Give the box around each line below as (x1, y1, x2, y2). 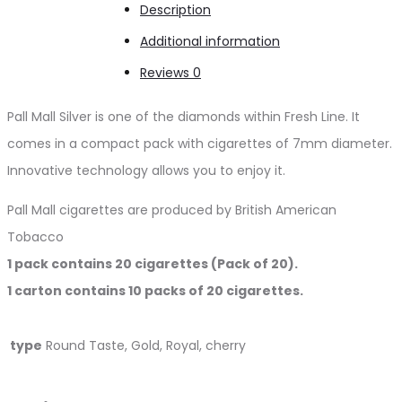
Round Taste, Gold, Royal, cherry (46, 336, 246, 354)
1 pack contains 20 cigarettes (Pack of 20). (7, 254, 298, 273)
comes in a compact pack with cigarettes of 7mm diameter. (7, 134, 392, 153)
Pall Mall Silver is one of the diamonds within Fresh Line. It (7, 107, 360, 126)
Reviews (140, 63, 193, 82)
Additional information (140, 31, 280, 50)
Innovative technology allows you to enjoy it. (7, 161, 285, 179)
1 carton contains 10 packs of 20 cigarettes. (7, 281, 303, 300)
